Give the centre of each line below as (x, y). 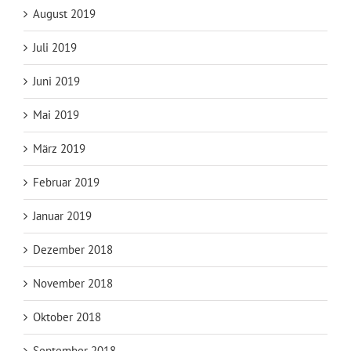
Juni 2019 (56, 81)
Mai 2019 (56, 114)
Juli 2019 (55, 47)
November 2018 (73, 283)
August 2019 (64, 13)
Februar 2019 (66, 182)
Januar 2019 (62, 215)
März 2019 (59, 148)
